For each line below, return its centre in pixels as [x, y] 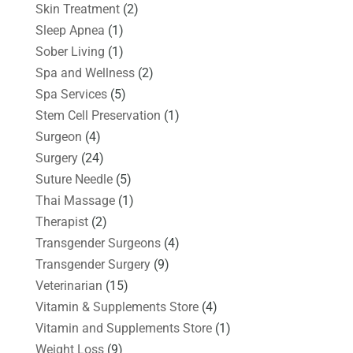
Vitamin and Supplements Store [123, 328]
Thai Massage [75, 200]
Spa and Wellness [85, 72]
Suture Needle [74, 179]
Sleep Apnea [70, 30]
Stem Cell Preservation [98, 115]
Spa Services [71, 94]
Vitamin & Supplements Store [117, 307]
